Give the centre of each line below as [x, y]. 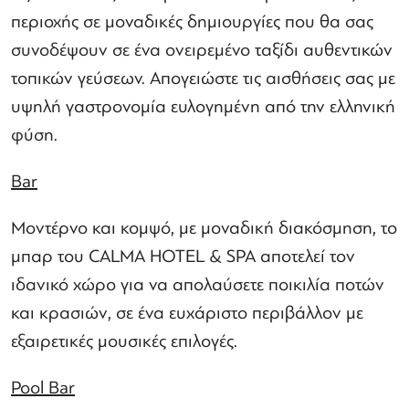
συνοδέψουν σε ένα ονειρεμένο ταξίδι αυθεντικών [202, 50]
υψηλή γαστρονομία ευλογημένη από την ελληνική [203, 106]
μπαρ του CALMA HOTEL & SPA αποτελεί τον [183, 256]
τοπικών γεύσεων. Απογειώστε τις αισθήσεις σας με [203, 78]
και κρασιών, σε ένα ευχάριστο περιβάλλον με [187, 313]
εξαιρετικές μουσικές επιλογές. [124, 341]
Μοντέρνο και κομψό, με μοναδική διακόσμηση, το [204, 228]
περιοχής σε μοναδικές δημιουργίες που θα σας [192, 21]
